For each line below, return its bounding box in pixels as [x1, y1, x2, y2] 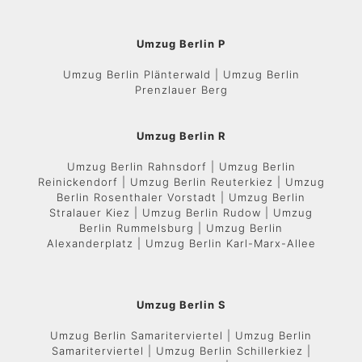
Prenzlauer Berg [134, 83, 228, 96]
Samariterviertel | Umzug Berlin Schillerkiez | [51, 344, 311, 357]
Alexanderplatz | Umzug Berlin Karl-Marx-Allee [46, 237, 316, 250]
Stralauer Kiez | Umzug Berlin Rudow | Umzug [49, 206, 313, 219]
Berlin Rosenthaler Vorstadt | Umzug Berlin [57, 191, 305, 204]
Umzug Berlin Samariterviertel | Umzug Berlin [50, 329, 312, 342]
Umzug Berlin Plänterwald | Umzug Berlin [62, 68, 300, 81]
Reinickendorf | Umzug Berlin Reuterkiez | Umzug [37, 175, 325, 188]
